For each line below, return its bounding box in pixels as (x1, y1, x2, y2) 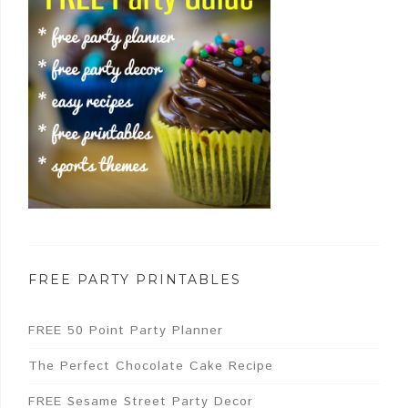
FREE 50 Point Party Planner (28, 321, 223, 340)
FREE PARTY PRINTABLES (28, 270, 241, 288)
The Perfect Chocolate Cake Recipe (28, 356, 273, 375)
